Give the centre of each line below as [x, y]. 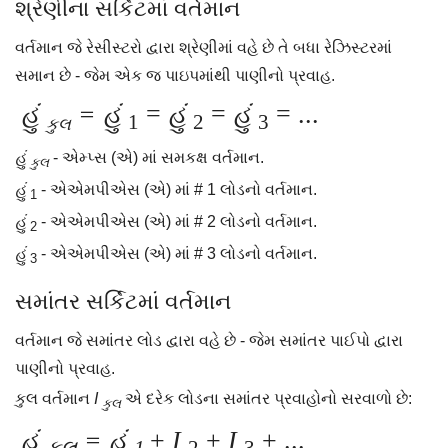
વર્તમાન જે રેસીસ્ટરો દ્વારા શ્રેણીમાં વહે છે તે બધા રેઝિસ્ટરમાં [203, 48]
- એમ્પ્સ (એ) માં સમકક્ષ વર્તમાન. [156, 157]
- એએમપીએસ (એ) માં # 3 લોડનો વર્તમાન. [177, 254]
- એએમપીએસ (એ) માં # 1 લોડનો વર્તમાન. [177, 189]
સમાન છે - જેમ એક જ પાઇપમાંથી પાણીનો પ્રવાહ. [175, 76]
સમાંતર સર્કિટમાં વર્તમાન [123, 302]
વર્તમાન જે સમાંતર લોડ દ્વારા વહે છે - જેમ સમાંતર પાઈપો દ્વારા [209, 341]
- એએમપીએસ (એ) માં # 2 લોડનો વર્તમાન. [177, 221]
